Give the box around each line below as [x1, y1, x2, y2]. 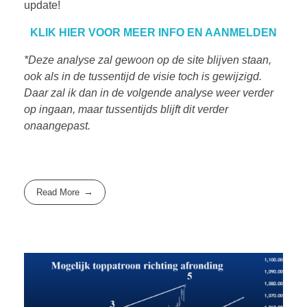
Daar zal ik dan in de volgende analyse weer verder [24, 87, 273, 99]
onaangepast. [24, 120, 93, 132]
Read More [36, 186, 80, 197]
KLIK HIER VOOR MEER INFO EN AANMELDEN [30, 27, 277, 39]
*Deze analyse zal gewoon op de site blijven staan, [24, 54, 271, 66]
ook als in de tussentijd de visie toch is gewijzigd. [24, 71, 262, 83]
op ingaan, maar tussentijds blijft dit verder [24, 103, 228, 116]
